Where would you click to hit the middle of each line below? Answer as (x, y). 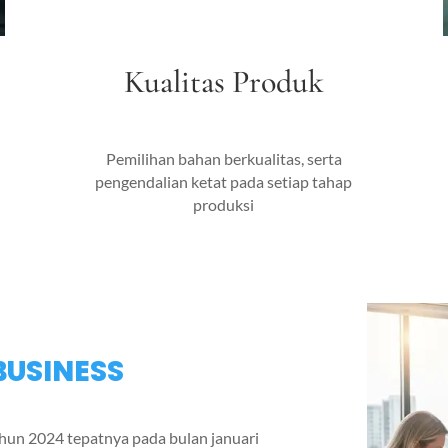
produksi (224, 205)
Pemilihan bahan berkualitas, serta (223, 159)
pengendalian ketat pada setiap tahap (224, 182)
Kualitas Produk (223, 81)
